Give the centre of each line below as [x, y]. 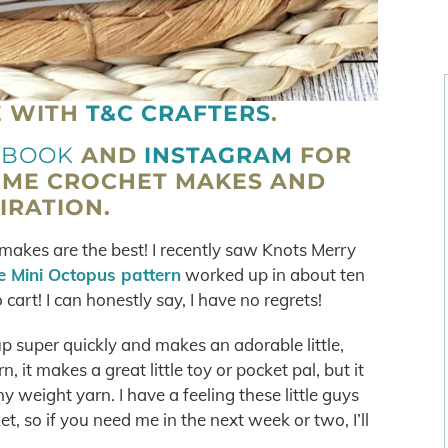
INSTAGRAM [218, 155]
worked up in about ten [273, 274]
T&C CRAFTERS [178, 113]
